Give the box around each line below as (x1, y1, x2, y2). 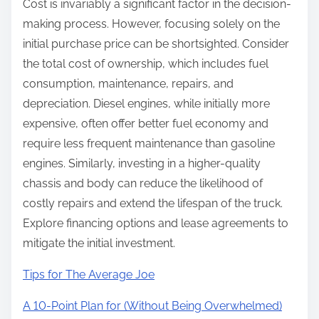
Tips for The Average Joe (23, 268, 155, 282)
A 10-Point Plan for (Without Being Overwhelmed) (23, 299, 282, 313)
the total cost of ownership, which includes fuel (23, 57, 268, 71)
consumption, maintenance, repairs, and (23, 77, 234, 91)
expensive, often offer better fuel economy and (23, 117, 268, 131)
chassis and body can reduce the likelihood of (23, 177, 263, 191)
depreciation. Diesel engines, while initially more (23, 97, 270, 111)
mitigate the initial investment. (23, 236, 175, 251)
